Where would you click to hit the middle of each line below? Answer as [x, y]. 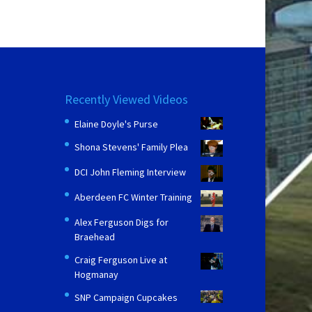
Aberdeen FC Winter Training [134, 197]
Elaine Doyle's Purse [117, 124]
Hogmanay [97, 274]
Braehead [95, 236]
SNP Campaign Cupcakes [126, 297]
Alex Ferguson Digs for [122, 222]
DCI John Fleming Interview [131, 172]
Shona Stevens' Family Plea [132, 147]
